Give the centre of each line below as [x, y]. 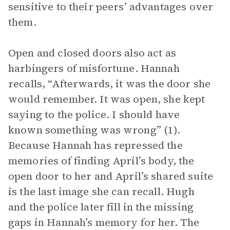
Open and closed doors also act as [92, 53]
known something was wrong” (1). [94, 130]
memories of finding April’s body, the [101, 161]
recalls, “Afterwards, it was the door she [110, 84]
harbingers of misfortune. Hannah [94, 68]
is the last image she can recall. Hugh [101, 191]
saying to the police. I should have [94, 114]
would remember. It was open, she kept [107, 99]
